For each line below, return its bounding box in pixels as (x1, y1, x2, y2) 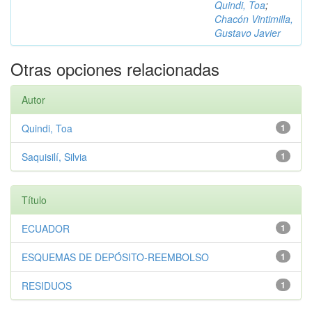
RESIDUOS (22, 279, 72, 292)
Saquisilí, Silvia (22, 150, 87, 164)
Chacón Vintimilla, (214, 12, 293, 26)
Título (22, 193, 47, 207)
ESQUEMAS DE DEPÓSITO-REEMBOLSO (22, 250, 209, 264)
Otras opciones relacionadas (10, 56, 219, 81)
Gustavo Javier (214, 26, 281, 40)
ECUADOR (22, 221, 70, 235)
